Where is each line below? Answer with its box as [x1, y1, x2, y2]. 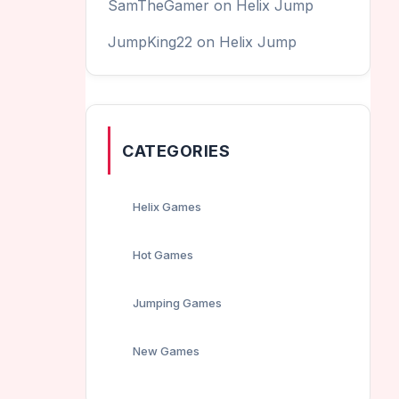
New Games [133, 343, 199, 358]
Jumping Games [133, 295, 222, 310]
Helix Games [133, 199, 201, 214]
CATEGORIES [122, 141, 230, 160]
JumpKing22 [108, 32, 192, 51]
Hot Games [133, 247, 193, 262]
